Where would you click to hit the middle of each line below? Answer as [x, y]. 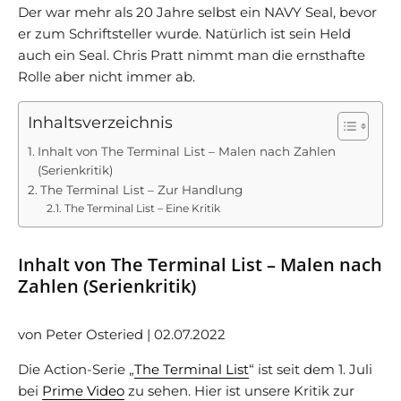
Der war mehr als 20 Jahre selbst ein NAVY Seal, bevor [197, 12]
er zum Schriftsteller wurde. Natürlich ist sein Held [184, 33]
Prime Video [83, 390]
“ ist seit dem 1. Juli [311, 369]
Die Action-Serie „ [76, 369]
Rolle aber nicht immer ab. [107, 76]
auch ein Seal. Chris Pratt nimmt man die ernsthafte [192, 55]
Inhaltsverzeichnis [100, 123]
